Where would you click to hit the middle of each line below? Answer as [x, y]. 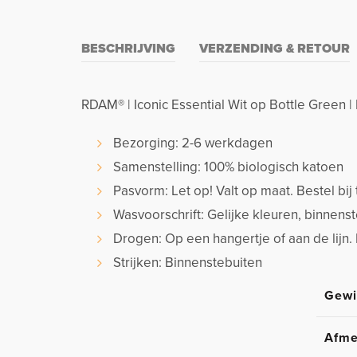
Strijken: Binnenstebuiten [188, 263]
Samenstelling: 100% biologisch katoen [228, 167]
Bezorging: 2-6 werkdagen [193, 143]
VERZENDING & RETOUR [275, 49]
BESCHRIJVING [128, 49]
